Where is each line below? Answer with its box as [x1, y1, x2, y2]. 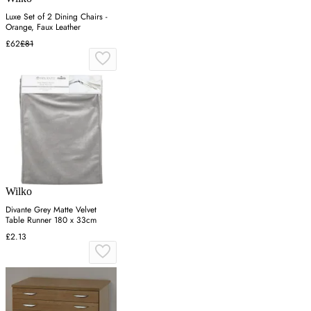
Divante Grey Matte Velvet [6, 203, 96, 217]
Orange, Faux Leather [6, 21, 81, 34]
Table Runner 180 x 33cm [6, 214, 96, 227]
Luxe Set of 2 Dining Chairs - [6, 10, 108, 24]
